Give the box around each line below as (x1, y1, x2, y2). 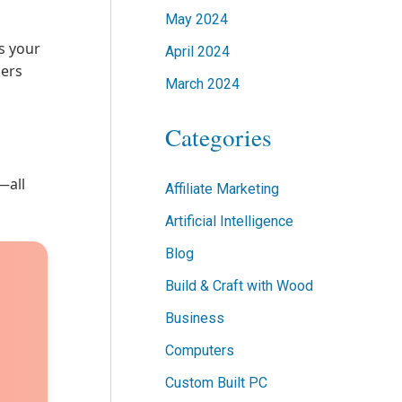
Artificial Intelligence (165, 213, 293, 231)
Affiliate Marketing (165, 180, 279, 198)
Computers (165, 342, 234, 360)
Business (165, 310, 224, 328)
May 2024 (165, 11, 228, 29)
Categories (165, 120, 272, 154)
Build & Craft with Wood (165, 277, 313, 295)
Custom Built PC (165, 374, 267, 392)
